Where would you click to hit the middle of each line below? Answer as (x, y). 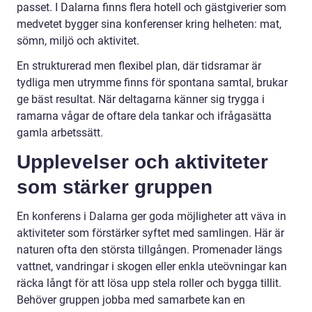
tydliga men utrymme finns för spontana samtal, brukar (152, 83)
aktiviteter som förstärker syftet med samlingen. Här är (150, 233)
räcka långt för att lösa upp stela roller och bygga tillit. (149, 283)
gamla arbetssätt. (60, 133)
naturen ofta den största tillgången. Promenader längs (149, 250)
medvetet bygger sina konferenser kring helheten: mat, (149, 24)
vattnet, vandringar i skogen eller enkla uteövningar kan (152, 267)
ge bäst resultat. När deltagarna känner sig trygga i (141, 100)
